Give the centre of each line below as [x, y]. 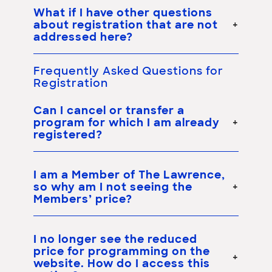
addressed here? [83, 38]
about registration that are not [126, 25]
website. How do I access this [122, 264]
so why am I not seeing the [113, 188]
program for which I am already [127, 123]
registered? [68, 135]
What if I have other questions [123, 13]
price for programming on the [122, 252]
